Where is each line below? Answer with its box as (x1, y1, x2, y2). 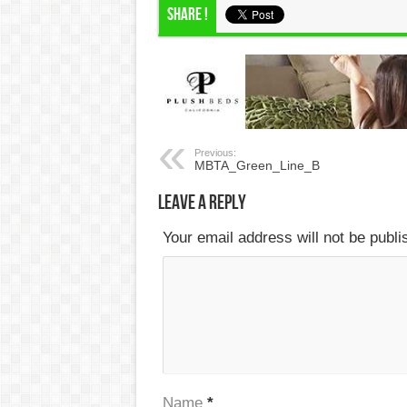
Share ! (166, 5, 208, 25)
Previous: (194, 146, 236, 158)
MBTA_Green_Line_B (194, 157, 320, 173)
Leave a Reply (157, 190, 246, 215)
